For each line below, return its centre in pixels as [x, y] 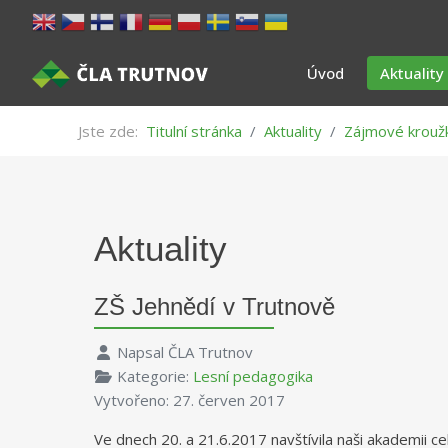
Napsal [140, 351]
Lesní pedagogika [252, 375]
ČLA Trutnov [210, 351]
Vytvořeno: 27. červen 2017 [189, 399]
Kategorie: [152, 375]
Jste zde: [112, 130]
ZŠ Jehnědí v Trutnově [214, 306]
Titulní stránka [194, 130]
